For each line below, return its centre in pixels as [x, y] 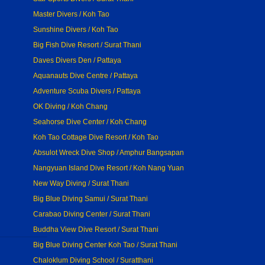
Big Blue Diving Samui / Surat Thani [91, 199]
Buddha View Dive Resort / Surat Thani [96, 230]
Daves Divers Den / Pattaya [77, 60]
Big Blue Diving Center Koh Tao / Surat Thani [105, 245]
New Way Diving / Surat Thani [81, 183]
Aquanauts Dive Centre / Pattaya [85, 76]
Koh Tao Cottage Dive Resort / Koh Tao [96, 137]
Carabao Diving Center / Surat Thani [92, 214]
